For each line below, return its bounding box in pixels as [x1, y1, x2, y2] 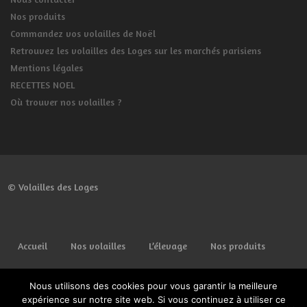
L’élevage [149, 240, 188, 252]
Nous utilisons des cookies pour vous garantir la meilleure [29, 280, 278, 291]
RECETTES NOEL [10, 79, 75, 91]
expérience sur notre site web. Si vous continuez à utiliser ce [21, 294, 286, 305]
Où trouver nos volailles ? [10, 96, 123, 108]
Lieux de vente [93, 272, 156, 284]
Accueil [18, 240, 48, 252]
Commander [18, 272, 70, 284]
